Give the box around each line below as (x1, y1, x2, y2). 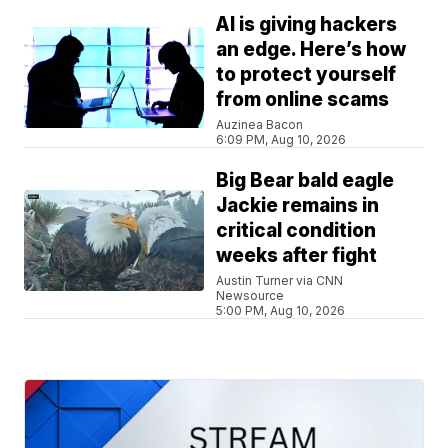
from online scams (216, 87, 390, 111)
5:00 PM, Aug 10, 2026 (216, 302, 346, 318)
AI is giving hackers (216, 12, 398, 36)
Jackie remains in (216, 193, 380, 217)
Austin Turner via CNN (216, 272, 344, 288)
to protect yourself (216, 62, 397, 86)
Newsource (216, 287, 285, 303)
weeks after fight (216, 243, 378, 267)
